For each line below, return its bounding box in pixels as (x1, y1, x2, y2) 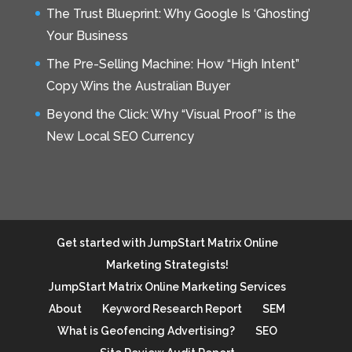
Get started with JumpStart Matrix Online (56, 236, 278, 249)
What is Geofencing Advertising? (57, 324, 235, 337)
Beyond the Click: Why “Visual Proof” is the (46, 106, 296, 122)
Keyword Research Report (102, 302, 243, 315)
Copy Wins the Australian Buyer (46, 78, 230, 93)
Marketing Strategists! (105, 258, 229, 271)
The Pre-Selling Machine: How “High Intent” (46, 56, 299, 71)
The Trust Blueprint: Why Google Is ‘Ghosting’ (46, 5, 310, 21)
